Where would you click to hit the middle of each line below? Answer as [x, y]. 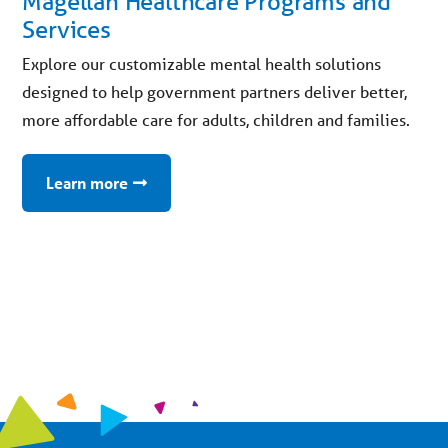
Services [66, 30]
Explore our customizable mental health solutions [202, 64]
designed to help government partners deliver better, [215, 92]
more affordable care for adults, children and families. [216, 120]
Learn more [87, 183]
